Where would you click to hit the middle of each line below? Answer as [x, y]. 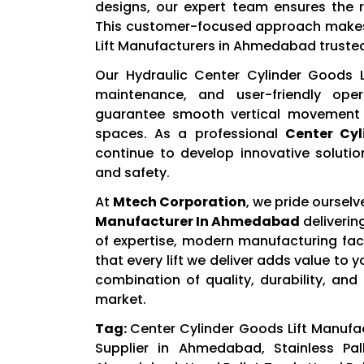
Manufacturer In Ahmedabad [198, 222]
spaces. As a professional [190, 134]
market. [121, 300]
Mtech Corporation [180, 202]
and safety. [132, 173]
